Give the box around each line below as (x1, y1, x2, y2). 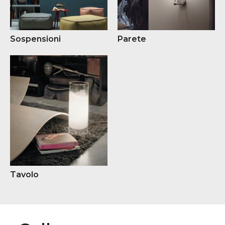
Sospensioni (10, 34, 61, 44)
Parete (118, 34, 146, 44)
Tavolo (10, 169, 39, 179)
